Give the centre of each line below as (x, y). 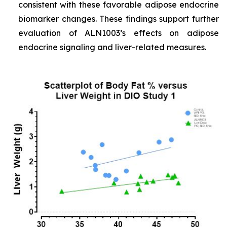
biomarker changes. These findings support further (119, 18)
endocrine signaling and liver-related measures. (112, 47)
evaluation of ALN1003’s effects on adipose (119, 33)
